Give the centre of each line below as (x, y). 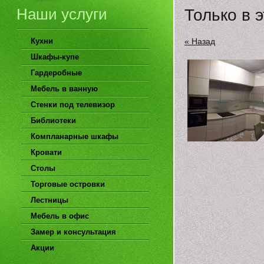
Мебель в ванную (64, 89)
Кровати (46, 152)
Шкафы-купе (55, 57)
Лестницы (49, 200)
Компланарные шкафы (75, 136)
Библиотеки (53, 121)
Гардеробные (56, 73)
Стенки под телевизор (73, 105)
